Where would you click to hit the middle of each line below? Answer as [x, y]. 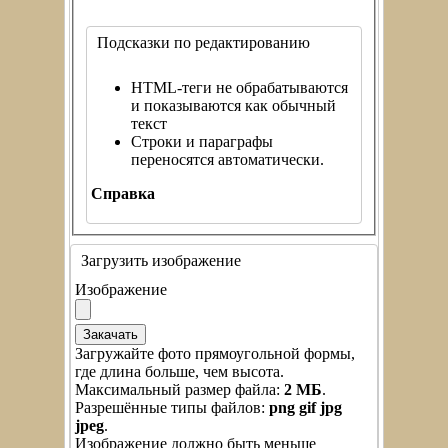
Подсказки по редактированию [203, 42]
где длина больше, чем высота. [179, 371]
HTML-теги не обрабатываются [239, 87]
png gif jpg [305, 407]
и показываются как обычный [233, 105]
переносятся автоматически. [227, 159]
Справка [123, 193]
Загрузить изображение [161, 260]
